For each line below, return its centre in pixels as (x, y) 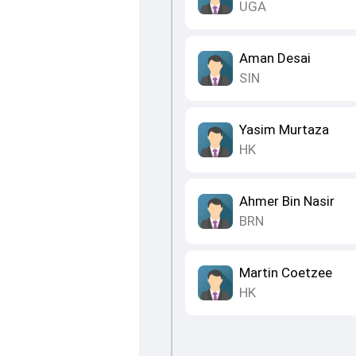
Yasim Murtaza (284, 130)
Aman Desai (275, 58)
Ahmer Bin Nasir (286, 201)
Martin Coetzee (285, 273)
